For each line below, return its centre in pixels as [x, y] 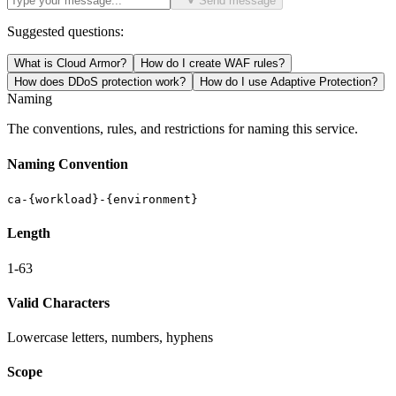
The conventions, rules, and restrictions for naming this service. [183, 129]
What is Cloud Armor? [70, 64]
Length [29, 233]
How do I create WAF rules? [213, 64]
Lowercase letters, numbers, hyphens [110, 338]
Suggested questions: [65, 32]
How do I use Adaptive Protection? [289, 82]
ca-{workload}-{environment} [103, 199]
